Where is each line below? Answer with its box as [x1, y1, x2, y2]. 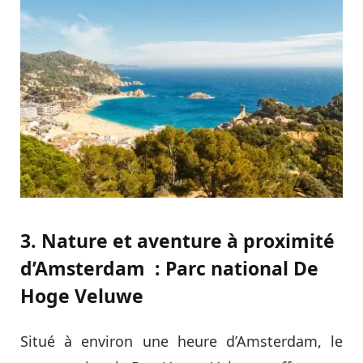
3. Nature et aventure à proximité [20, 228, 335, 254]
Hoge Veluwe [20, 283, 143, 310]
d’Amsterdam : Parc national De [20, 255, 318, 282]
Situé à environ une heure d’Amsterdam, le [20, 331, 343, 352]
